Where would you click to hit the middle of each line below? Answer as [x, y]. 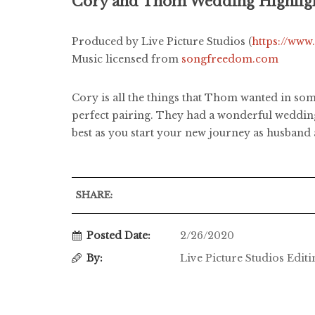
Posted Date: [118, 235]
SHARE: [94, 195]
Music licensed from [127, 59]
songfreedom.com [230, 59]
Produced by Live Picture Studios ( [162, 41]
